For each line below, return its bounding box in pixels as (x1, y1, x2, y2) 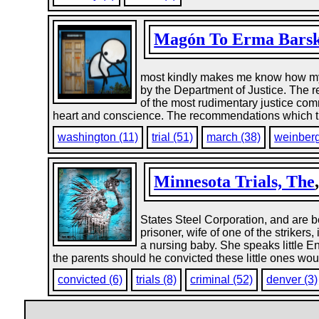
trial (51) (152, 131, 194, 143)
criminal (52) (190, 273, 253, 286)
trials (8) (136, 273, 177, 286)
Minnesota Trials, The (154, 172, 315, 191)
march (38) (206, 131, 261, 143)
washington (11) (58, 131, 139, 143)
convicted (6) (58, 273, 123, 286)
